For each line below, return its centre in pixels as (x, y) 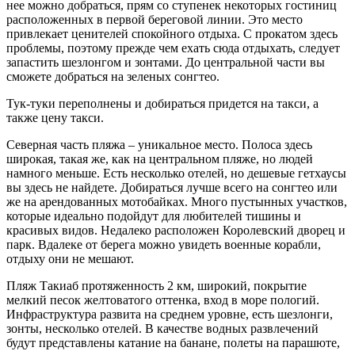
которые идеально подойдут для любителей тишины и (154, 216)
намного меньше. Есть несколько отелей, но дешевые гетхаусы (176, 174)
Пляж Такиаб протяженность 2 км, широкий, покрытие (157, 286)
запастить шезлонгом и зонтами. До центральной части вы (166, 63)
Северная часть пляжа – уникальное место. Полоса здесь (159, 145)
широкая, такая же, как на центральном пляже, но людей (160, 159)
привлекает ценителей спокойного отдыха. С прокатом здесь (172, 34)
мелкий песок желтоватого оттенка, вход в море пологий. (163, 300)
